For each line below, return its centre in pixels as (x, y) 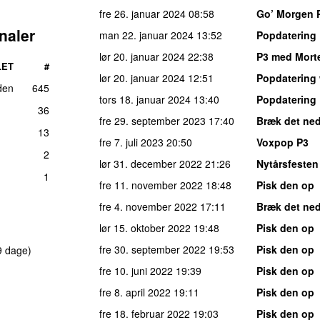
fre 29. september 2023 (152, 120)
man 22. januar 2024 (146, 35)
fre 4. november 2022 (148, 206)
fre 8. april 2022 (135, 292)
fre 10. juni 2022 (136, 270)
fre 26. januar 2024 (142, 13)
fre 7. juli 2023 (131, 142)
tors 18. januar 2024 (145, 99)
